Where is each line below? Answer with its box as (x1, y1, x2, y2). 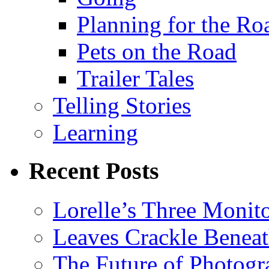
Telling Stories (53, 92, 191, 118)
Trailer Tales (77, 65, 194, 91)
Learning (53, 119, 138, 145)
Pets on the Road (77, 38, 237, 64)
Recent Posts (29, 157, 159, 185)
